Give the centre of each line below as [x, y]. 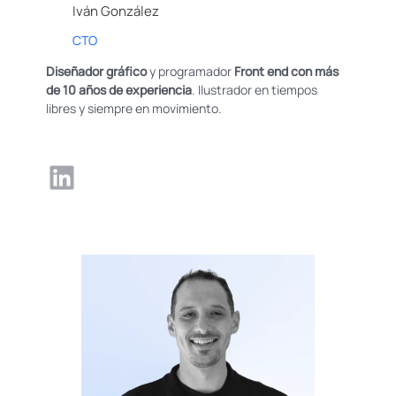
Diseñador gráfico [97, 72]
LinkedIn [55, 176]
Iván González [116, 11]
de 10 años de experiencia [119, 90]
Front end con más [287, 72]
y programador [191, 72]
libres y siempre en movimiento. [134, 109]
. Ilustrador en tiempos [255, 90]
